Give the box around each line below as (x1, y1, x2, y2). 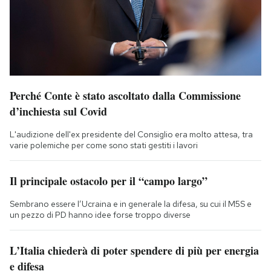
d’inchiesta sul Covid (10, 103, 107, 119)
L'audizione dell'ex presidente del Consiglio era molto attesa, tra (10, 128, 253, 140)
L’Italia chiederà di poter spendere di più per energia (10, 242, 259, 258)
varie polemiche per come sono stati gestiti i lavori (10, 139, 198, 151)
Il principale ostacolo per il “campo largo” (10, 172, 207, 189)
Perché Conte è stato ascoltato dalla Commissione (10, 87, 241, 103)
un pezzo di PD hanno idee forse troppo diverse (10, 209, 191, 220)
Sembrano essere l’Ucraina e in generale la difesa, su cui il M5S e (10, 198, 252, 209)
